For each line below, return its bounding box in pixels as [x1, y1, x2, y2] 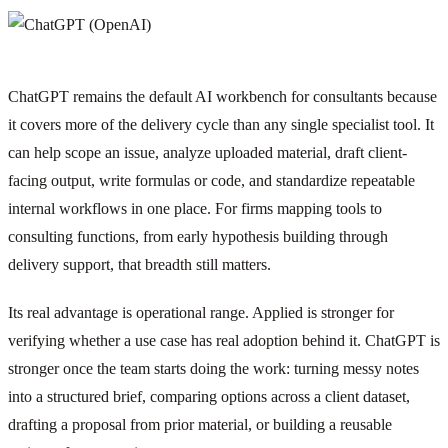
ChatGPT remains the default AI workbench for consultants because [8, 87, 437, 105]
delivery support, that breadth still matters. [8, 255, 271, 273]
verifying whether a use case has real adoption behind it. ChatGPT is [8, 331, 440, 349]
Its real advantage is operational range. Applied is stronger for [8, 303, 394, 321]
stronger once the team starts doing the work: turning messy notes [8, 359, 419, 377]
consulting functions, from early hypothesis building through [8, 227, 388, 245]
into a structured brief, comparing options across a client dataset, [8, 387, 410, 405]
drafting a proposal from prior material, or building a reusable [8, 415, 392, 433]
